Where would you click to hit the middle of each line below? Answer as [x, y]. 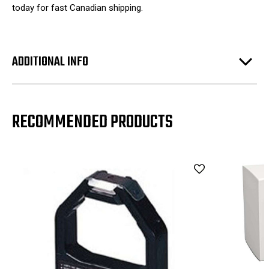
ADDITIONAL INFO [50, 62]
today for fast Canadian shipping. [77, 8]
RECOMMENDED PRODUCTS [92, 122]
